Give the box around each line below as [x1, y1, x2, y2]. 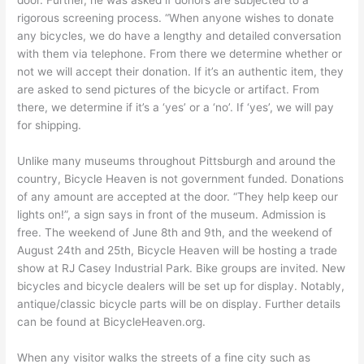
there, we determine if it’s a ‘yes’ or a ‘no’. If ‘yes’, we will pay [17, 101, 335, 115]
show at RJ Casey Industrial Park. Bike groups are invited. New [17, 261, 346, 275]
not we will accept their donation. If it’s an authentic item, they [17, 65, 344, 79]
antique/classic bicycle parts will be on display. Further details [17, 297, 341, 310]
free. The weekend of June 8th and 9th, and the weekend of [17, 225, 333, 239]
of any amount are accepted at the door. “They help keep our [17, 189, 339, 203]
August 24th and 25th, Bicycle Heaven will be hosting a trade [17, 243, 338, 257]
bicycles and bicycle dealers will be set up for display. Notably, [17, 279, 345, 292]
